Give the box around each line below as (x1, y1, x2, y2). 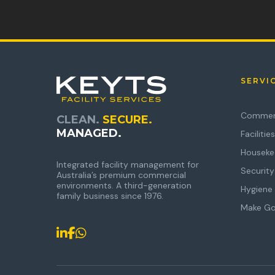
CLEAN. (56, 113, 103, 126)
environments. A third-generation (56, 180, 192, 191)
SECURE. (103, 113, 152, 126)
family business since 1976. (56, 190, 163, 201)
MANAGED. (56, 126, 122, 140)
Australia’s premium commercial (56, 169, 186, 180)
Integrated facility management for (56, 159, 199, 170)
